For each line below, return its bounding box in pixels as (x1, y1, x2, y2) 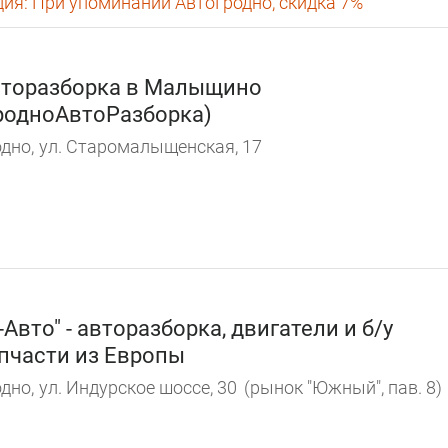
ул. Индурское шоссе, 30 (39, 376, 237, 398)
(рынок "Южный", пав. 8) (244, 376, 442, 398)
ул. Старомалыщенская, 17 (39, 136, 262, 158)
